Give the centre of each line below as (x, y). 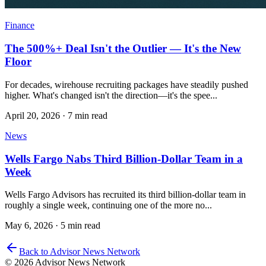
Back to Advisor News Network (80, 252)
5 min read (80, 226)
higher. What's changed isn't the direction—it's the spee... (111, 95)
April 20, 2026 (32, 115)
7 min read (88, 115)
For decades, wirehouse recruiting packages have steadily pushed (126, 84)
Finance (20, 26)
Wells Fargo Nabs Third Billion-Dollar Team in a (124, 159)
